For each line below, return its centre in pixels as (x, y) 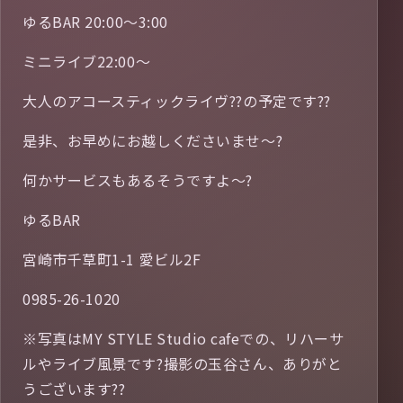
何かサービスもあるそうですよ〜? (138, 180)
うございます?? (74, 389)
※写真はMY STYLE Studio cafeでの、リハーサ (184, 339)
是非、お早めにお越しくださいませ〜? (153, 141)
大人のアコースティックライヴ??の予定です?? (177, 101)
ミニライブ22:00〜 (87, 62)
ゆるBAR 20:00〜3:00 (95, 22)
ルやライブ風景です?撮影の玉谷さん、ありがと (183, 364)
